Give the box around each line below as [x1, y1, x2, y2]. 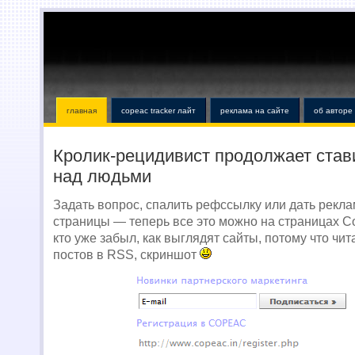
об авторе [314, 106, 353, 115]
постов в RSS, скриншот [53, 248, 200, 261]
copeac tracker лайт [121, 106, 196, 115]
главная [67, 106, 97, 115]
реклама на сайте [220, 106, 289, 115]
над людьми [53, 166, 151, 186]
